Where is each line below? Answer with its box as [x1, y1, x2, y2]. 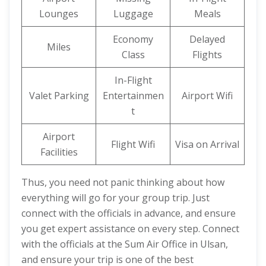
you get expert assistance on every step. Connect [21, 222, 239, 235]
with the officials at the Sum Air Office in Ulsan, [21, 237, 228, 251]
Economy [113, 33, 153, 46]
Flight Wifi [111, 138, 155, 151]
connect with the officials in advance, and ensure [21, 207, 236, 220]
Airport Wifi [182, 89, 233, 102]
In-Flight [114, 74, 152, 87]
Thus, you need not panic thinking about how [21, 176, 224, 189]
